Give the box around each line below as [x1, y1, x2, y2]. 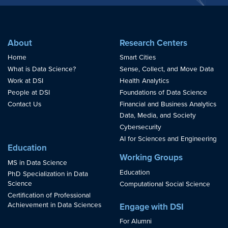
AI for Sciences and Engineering [120, 135, 217, 143]
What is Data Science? [8, 65, 76, 74]
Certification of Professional [8, 191, 91, 200]
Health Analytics [120, 76, 169, 85]
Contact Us [8, 100, 42, 108]
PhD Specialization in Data [8, 170, 89, 179]
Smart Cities [120, 53, 156, 62]
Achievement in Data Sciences [8, 201, 102, 210]
